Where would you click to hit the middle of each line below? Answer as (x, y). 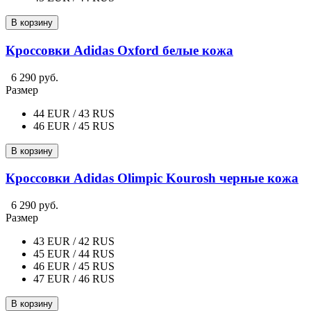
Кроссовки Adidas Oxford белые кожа (119, 51)
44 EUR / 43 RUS (74, 113)
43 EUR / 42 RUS (74, 242)
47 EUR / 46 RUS (74, 279)
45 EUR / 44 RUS (74, 254)
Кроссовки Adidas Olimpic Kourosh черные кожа (152, 178)
